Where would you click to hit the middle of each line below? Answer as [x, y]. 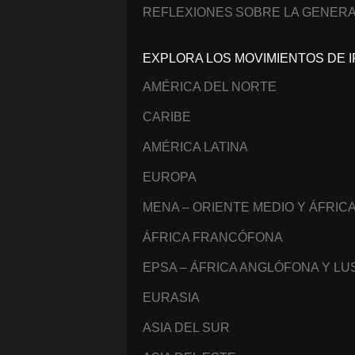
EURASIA [171, 297]
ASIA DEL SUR [186, 327]
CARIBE [167, 116]
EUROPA [170, 177]
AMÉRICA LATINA [195, 147]
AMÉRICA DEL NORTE [210, 86]
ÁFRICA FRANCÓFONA [213, 237]
